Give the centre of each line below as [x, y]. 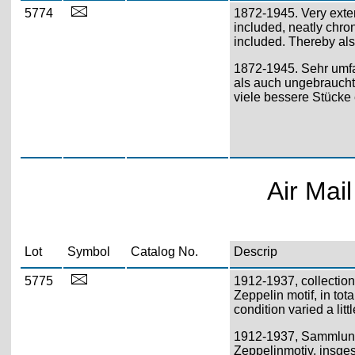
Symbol [88, 251]
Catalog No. [164, 251]
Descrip [255, 251]
